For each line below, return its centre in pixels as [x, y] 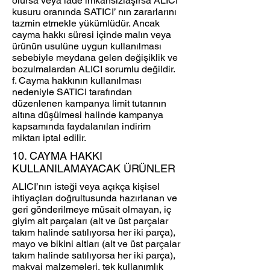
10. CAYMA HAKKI [57, 156]
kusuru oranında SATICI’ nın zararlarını [94, 12]
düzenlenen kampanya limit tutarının [89, 104]
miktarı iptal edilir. [49, 138]
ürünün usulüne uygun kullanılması [87, 46]
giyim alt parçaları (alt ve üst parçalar [90, 221]
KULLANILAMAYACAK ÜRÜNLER [94, 169]
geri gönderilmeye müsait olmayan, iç [92, 210]
